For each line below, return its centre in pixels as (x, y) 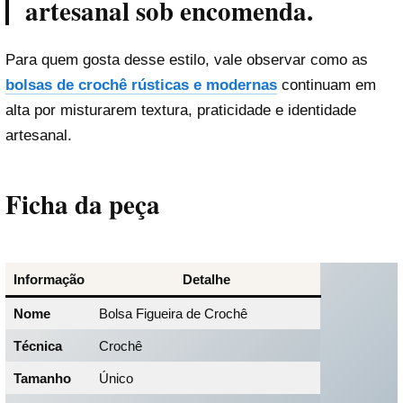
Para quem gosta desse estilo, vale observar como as (187, 60)
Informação (49, 279)
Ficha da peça (83, 205)
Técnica (37, 345)
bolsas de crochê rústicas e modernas (141, 85)
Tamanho (42, 378)
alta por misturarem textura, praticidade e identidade (181, 111)
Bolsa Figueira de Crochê (173, 313)
